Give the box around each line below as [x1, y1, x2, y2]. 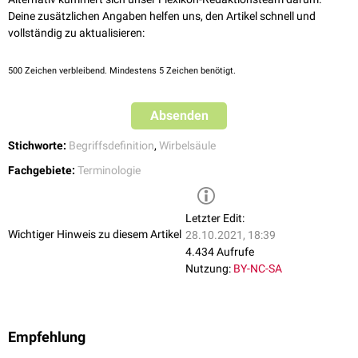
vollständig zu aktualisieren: [8, 26, 145, 40]
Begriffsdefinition [69, 139, 154, 153]
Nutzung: [185, 262, 231, 276]
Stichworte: [8, 139, 66, 153]
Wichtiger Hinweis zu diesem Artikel [8, 227, 181, 241]
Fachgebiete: [8, 164, 75, 177]
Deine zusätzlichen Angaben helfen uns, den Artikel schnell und [8, 10, 316, 23]
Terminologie [78, 164, 141, 177]
